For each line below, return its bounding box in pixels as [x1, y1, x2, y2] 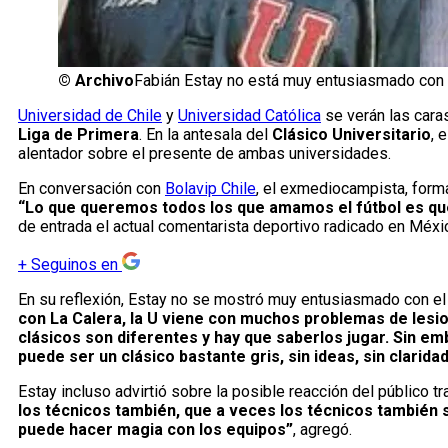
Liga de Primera [18, 125, 139, 145]
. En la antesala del [139, 125, 272, 145]
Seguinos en [31, 255, 118, 275]
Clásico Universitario [272, 125, 431, 145]
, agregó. [293, 420, 352, 440]
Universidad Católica [178, 106, 321, 126]
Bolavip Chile [165, 179, 256, 199]
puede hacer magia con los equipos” [18, 420, 293, 440]
